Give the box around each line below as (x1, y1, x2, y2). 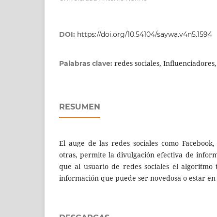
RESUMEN (59, 102, 100, 112)
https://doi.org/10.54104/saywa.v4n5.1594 (77, 30, 212, 39)
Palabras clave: (59, 59, 114, 68)
